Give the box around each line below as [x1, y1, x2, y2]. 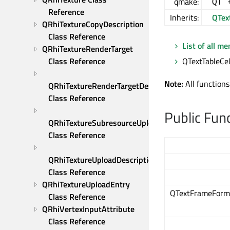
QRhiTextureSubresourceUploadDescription [48, 117, 202, 129]
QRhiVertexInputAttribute [42, 203, 135, 215]
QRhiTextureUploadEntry [42, 178, 130, 190]
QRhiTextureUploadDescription [48, 154, 157, 166]
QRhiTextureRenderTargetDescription [48, 80, 180, 92]
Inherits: [170, 11, 199, 24]
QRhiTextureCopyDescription [42, 18, 144, 30]
